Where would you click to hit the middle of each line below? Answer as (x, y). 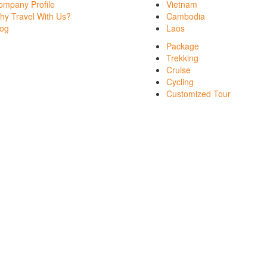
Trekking (182, 58)
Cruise (178, 70)
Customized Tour (198, 94)
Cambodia (186, 16)
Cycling (180, 82)
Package (183, 46)
